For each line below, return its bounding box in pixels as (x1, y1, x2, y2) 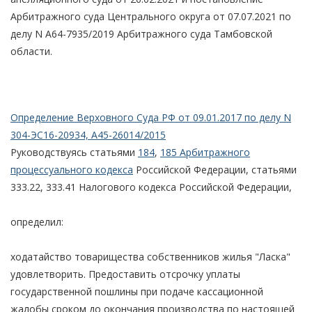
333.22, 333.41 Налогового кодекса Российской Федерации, (10, 180, 292, 194)
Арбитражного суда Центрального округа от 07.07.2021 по (10, 9, 291, 23)
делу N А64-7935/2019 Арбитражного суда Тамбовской (10, 26, 272, 40)
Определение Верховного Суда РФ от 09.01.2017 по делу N (10, 110, 291, 124)
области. (10, 44, 52, 58)
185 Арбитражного (160, 145, 250, 159)
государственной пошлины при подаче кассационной (10, 284, 263, 298)
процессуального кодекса (10, 162, 133, 176)
